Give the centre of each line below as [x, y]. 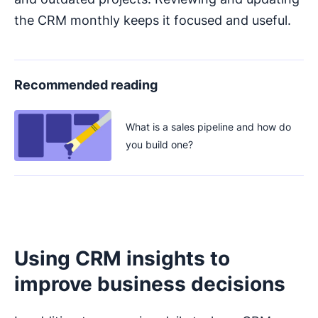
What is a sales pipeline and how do [208, 127]
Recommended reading [86, 85]
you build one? [159, 145]
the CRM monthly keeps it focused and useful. [153, 21]
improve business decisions [150, 284]
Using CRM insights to [122, 259]
